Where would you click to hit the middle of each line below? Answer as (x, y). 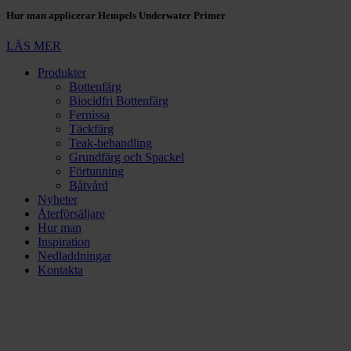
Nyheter (58, 199)
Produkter (62, 72)
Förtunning (96, 171)
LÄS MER (34, 45)
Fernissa (89, 114)
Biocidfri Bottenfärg (119, 100)
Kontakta (60, 270)
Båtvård (89, 185)
